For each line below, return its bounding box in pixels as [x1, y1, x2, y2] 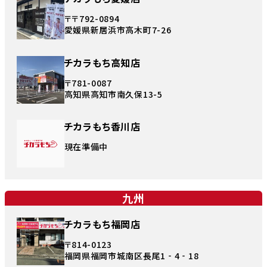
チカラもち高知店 [64, 55, 141, 70]
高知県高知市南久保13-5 [64, 88, 165, 100]
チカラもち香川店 [64, 119, 141, 134]
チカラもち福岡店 [64, 216, 141, 231]
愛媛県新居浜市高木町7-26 [64, 24, 174, 36]
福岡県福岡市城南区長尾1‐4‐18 [64, 249, 201, 262]
